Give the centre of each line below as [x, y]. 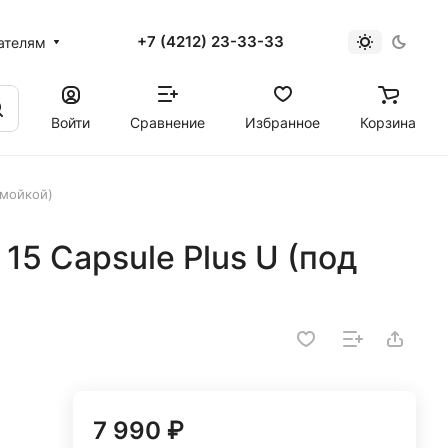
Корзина [388, 122]
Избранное [282, 122]
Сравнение [167, 122]
